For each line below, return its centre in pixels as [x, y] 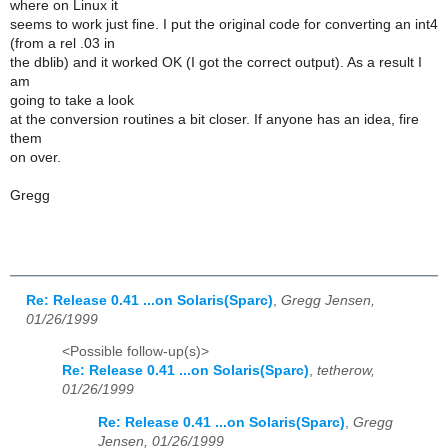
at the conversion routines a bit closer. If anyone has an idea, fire [214, 119]
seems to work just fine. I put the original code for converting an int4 [224, 24]
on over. [35, 157]
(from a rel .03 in [62, 43]
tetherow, [346, 371]
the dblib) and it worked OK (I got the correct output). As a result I [216, 62]
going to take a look [72, 100]
